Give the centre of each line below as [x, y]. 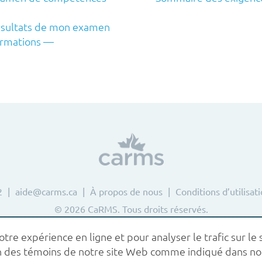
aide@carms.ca [46, 191]
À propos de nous [126, 191]
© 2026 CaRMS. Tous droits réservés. [131, 208]
